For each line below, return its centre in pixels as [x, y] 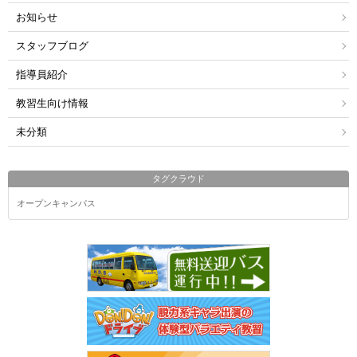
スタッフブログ [52, 46]
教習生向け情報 [52, 104]
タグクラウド [178, 179]
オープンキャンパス [56, 204]
